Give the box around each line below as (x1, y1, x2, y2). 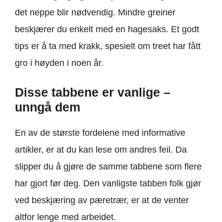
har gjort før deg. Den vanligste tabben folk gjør (15, 178, 201, 188)
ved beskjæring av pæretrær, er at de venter (15, 195, 189, 205)
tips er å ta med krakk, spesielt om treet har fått (15, 41, 201, 51)
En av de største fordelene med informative (15, 127, 185, 138)
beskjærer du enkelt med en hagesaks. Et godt (15, 24, 199, 34)
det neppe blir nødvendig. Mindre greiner (15, 7, 175, 17)
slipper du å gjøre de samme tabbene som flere (15, 161, 202, 171)
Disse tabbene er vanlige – (15, 85, 170, 99)
